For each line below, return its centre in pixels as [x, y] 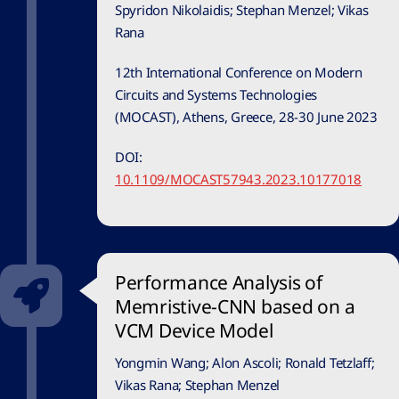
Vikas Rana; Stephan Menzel [197, 385]
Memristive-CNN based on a [235, 307]
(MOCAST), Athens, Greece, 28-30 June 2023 [246, 117]
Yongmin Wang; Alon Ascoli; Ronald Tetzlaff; [245, 363]
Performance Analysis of [219, 283]
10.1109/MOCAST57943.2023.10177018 [239, 179]
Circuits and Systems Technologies [216, 95]
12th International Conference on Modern [239, 73]
